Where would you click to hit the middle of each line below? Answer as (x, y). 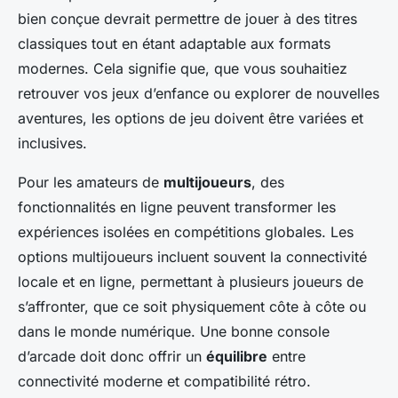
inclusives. (52, 143)
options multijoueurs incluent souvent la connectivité (192, 257)
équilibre (237, 357)
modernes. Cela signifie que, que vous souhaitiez (183, 69)
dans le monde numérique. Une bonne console (174, 332)
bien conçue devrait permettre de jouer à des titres (187, 19)
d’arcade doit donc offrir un (112, 357)
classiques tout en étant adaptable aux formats (174, 44)
